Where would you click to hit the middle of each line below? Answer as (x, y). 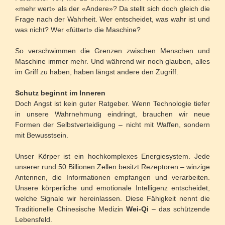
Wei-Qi (137, 209)
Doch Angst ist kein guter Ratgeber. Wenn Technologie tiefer (113, 104)
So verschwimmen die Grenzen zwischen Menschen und (113, 51)
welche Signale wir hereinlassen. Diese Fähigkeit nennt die (113, 199)
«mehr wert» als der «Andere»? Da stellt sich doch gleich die (113, 9)
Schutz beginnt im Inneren (60, 93)
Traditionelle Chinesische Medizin (71, 209)
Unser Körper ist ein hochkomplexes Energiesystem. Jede (113, 156)
